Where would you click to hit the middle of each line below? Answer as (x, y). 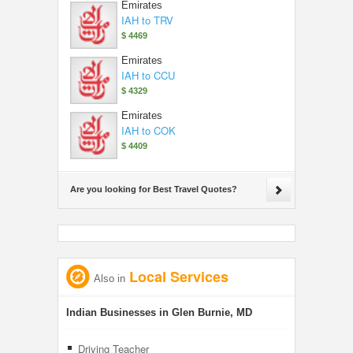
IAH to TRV (147, 20)
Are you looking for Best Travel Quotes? (154, 189)
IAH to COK (149, 130)
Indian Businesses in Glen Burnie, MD (159, 312)
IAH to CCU (148, 75)
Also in (110, 279)
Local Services (177, 277)
